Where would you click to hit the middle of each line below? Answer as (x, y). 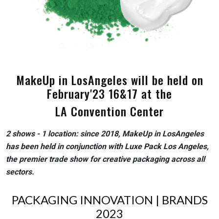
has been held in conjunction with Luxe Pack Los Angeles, (107, 146)
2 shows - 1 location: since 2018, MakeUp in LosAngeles (105, 133)
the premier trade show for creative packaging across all (105, 159)
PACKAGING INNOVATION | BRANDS (109, 199)
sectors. (20, 172)
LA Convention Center (109, 111)
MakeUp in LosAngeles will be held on (109, 79)
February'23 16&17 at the (109, 93)
